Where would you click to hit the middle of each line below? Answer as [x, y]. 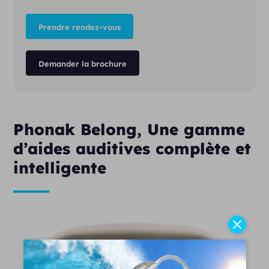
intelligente [60, 168]
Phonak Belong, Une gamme [129, 129]
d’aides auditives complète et [132, 149]
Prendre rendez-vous [79, 27]
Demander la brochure [82, 64]
